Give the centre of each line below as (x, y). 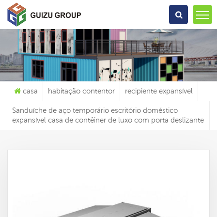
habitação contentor (81, 91)
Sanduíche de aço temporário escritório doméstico (95, 110)
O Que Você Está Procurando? (108, 16)
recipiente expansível (159, 91)
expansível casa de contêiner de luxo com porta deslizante (108, 120)
